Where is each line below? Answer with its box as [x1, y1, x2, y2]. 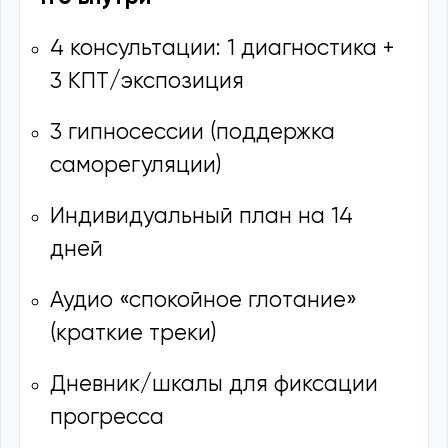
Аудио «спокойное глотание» [50, 289, 357, 312]
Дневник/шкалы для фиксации [50, 373, 378, 396]
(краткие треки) [50, 322, 217, 345]
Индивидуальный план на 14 [50, 205, 353, 228]
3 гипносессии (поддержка [50, 122, 335, 144]
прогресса [50, 406, 164, 429]
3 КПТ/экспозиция [50, 71, 244, 94]
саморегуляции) [50, 155, 222, 177]
